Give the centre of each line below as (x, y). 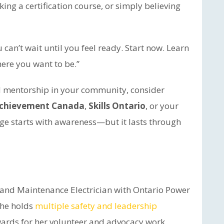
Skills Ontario (117, 106)
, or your (162, 106)
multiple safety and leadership (96, 206)
